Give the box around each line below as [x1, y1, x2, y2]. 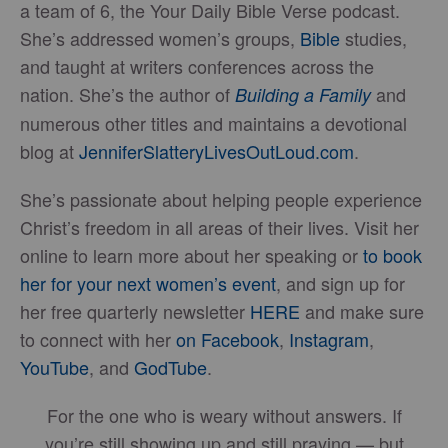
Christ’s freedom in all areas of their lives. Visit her [20, 213, 419, 240]
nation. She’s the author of [20, 80, 235, 107]
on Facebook [176, 325, 279, 352]
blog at [20, 137, 79, 164]
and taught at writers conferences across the [20, 52, 374, 79]
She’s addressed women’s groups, [20, 24, 300, 51]
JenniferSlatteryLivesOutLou [79, 137, 305, 164]
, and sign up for [276, 269, 405, 296]
